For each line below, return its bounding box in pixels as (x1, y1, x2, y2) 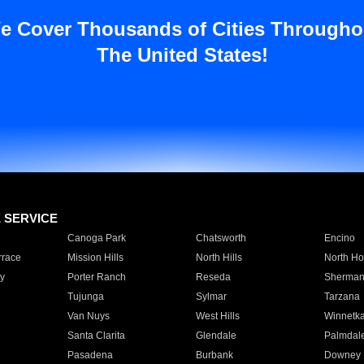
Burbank (195, 349, 233, 361)
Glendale (195, 330, 236, 341)
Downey (323, 349, 361, 361)
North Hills (195, 252, 242, 263)
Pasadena (67, 349, 113, 361)
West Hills (195, 310, 240, 322)
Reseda (195, 271, 231, 283)
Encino (323, 232, 355, 244)
